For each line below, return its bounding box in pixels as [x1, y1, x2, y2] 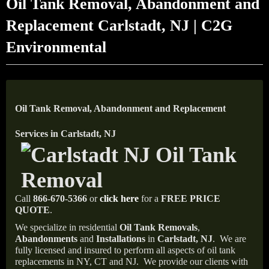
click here [100, 193, 139, 204]
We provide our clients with [144, 256, 248, 267]
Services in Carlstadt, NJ [15, 128, 116, 139]
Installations [96, 234, 145, 244]
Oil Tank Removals [119, 222, 198, 232]
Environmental [6, 38, 106, 56]
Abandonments [15, 234, 77, 244]
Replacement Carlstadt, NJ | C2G [6, 17, 232, 34]
